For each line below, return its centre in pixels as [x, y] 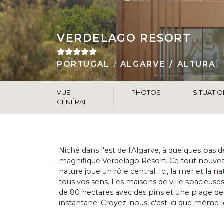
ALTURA [196, 64]
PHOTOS [146, 92]
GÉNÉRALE [74, 102]
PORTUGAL [83, 64]
